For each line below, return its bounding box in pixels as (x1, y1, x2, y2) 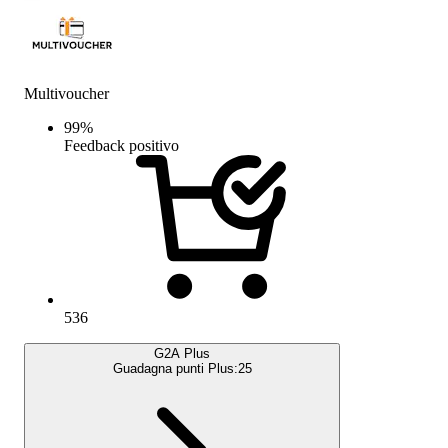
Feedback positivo (64, 136, 179, 154)
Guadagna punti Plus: (112, 360, 238, 376)
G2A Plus (154, 345, 210, 361)
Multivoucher (24, 84, 109, 102)
